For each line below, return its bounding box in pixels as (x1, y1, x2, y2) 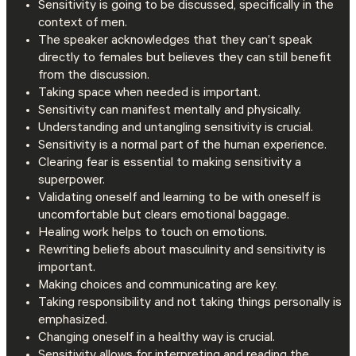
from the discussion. (38, 69, 149, 84)
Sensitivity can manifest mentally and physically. (38, 104, 301, 119)
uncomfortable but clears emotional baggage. (38, 209, 289, 224)
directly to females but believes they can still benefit (38, 52, 331, 67)
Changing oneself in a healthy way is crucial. (38, 331, 275, 346)
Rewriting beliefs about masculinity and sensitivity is (38, 244, 326, 259)
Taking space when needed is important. (38, 87, 261, 102)
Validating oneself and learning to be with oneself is (38, 192, 321, 207)
